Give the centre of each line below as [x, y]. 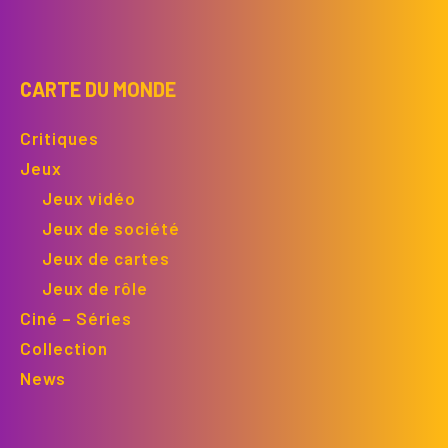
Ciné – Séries [76, 317]
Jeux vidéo [89, 197]
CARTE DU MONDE [98, 88]
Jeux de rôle [95, 287]
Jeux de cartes [106, 257]
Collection [64, 347]
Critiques [59, 137]
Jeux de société [111, 227]
